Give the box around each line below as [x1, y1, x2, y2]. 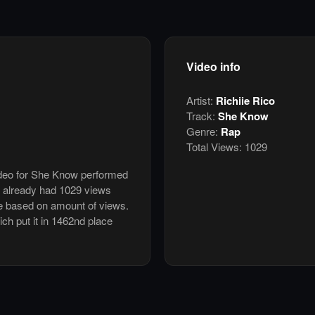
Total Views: [186, 139, 242, 155]
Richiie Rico [216, 93, 275, 109]
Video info [186, 58, 240, 75]
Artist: [186, 93, 216, 108]
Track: [186, 108, 218, 124]
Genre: [186, 124, 221, 139]
